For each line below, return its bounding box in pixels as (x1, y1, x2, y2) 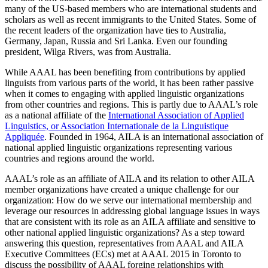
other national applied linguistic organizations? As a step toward (5, 227, 245, 238)
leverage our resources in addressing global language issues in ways (5, 206, 260, 217)
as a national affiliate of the (5, 110, 108, 121)
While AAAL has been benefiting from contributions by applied (5, 67, 245, 78)
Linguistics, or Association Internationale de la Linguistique (5, 121, 229, 132)
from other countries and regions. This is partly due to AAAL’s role (5, 99, 258, 110)
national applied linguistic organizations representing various (5, 142, 232, 153)
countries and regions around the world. (5, 153, 154, 164)
